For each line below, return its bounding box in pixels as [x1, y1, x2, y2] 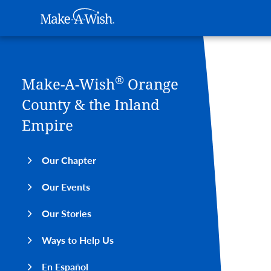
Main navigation [184, 19, 253, 33]
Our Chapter [42, 153, 96, 167]
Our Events [42, 180, 90, 194]
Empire [22, 117, 73, 134]
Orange [124, 76, 178, 93]
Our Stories [42, 206, 91, 220]
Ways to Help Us [42, 233, 114, 247]
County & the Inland [22, 97, 160, 114]
